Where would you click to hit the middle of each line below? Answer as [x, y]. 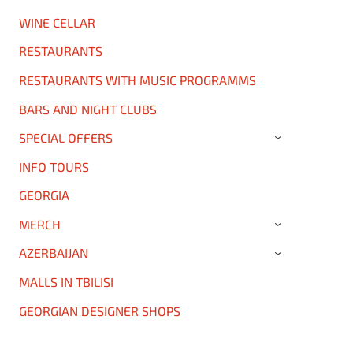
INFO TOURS [54, 166]
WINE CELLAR [57, 22]
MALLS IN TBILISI [66, 282]
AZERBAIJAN [53, 253]
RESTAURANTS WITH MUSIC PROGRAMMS [137, 80]
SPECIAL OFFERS [65, 138]
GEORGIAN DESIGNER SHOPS [99, 310]
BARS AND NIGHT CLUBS [87, 109]
